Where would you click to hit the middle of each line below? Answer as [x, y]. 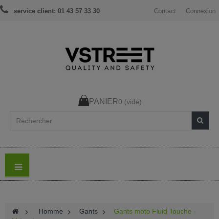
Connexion [201, 11]
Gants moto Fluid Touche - [155, 211]
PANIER [104, 102]
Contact [165, 11]
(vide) [133, 101]
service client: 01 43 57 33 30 [57, 11]
